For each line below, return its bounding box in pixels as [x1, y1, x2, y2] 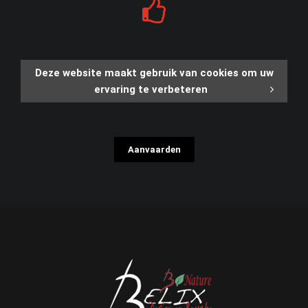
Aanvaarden [127, 144, 181, 155]
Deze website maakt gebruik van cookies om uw [34, 67, 274, 80]
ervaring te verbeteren [93, 83, 208, 96]
